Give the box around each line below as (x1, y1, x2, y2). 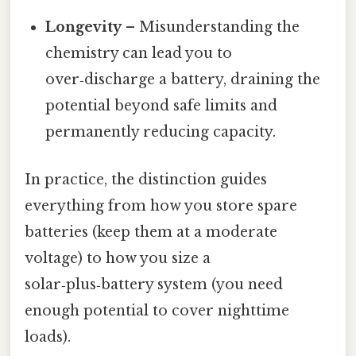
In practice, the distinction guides (25, 170, 267, 188)
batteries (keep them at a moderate (25, 222, 277, 241)
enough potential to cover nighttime (25, 301, 289, 319)
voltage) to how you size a (25, 249, 211, 267)
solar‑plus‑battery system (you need (25, 275, 283, 293)
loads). (25, 327, 71, 346)
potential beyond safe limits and (45, 97, 278, 115)
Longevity (45, 18, 122, 37)
